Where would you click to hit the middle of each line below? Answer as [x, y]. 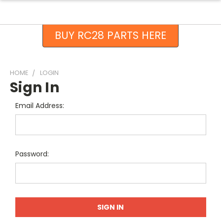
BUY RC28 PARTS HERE [110, 35]
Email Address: [39, 106]
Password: [32, 154]
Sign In [35, 88]
